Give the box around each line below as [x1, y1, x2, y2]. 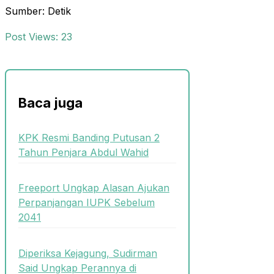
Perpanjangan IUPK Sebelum [18, 196, 155, 209]
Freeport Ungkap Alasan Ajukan [18, 182, 169, 194]
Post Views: [5, 31, 58, 43]
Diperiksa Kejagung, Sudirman [18, 246, 157, 259]
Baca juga [18, 94, 83, 111]
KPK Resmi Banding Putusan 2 [18, 131, 160, 144]
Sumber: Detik [5, 5, 71, 18]
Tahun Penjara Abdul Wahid [18, 146, 149, 159]
